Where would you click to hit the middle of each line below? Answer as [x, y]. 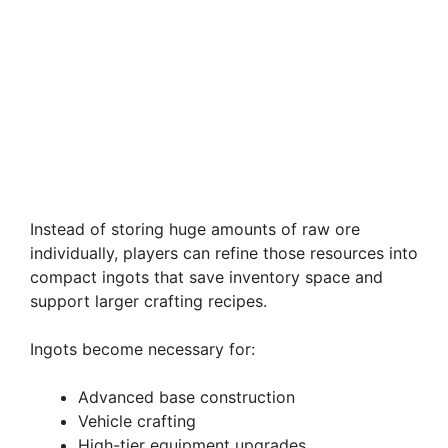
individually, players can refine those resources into [224, 252]
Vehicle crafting [137, 420]
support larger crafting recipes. [148, 300]
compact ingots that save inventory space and [206, 276]
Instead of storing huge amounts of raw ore [195, 228]
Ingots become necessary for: [142, 348]
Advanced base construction [186, 396]
